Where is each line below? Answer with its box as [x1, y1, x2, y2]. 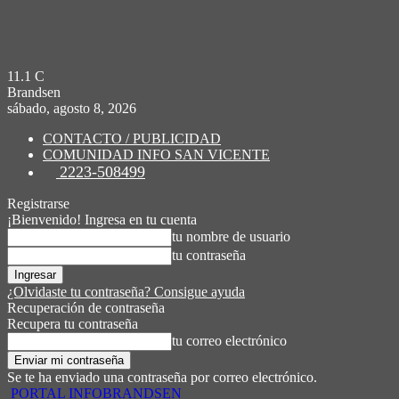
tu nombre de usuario [172, 229, 290, 244]
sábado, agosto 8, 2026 [7, 101, 136, 116]
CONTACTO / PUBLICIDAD [43, 131, 221, 146]
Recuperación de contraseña [7, 300, 165, 315]
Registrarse [7, 196, 69, 211]
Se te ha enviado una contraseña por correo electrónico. [7, 370, 317, 385]
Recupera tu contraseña [7, 316, 138, 331]
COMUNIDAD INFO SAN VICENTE [43, 147, 270, 162]
